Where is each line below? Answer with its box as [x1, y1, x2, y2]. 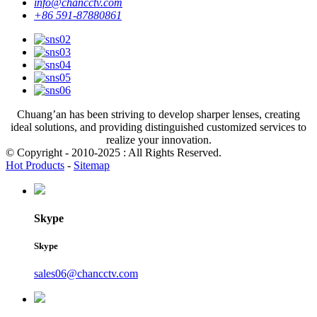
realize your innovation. [105, 133, 212, 146]
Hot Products [6, 158, 64, 171]
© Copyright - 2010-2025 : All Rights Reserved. [6, 146, 221, 158]
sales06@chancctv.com [34, 267, 138, 280]
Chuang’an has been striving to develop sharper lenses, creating [17, 108, 300, 120]
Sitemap [74, 158, 110, 171]
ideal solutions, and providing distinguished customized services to [11, 120, 306, 133]
